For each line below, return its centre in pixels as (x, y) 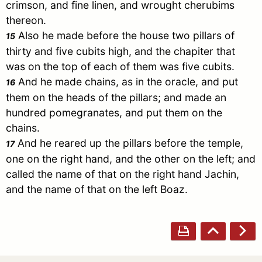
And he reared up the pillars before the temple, (129, 143)
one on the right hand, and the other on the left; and (131, 159)
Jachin (220, 174)
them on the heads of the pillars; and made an (116, 98)
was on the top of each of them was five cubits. (120, 67)
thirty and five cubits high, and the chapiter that (120, 51)
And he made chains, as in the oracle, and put (127, 82)
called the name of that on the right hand (105, 174)
